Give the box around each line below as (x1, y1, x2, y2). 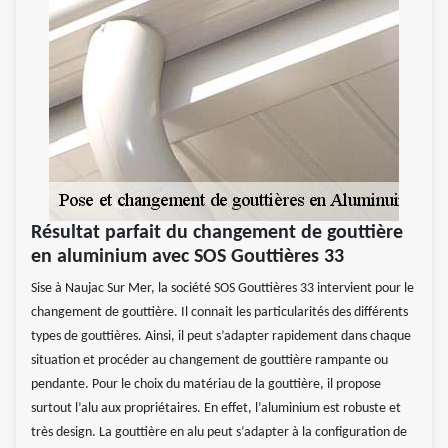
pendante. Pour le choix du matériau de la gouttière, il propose (31, 377, 381, 393)
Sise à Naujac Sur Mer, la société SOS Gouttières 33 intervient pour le (31, 281, 414, 297)
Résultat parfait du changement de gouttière (31, 223, 403, 244)
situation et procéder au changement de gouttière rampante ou (31, 353, 388, 369)
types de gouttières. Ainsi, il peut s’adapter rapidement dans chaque (31, 329, 411, 345)
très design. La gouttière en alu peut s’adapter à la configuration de (31, 425, 407, 441)
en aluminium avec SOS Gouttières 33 (31, 247, 344, 268)
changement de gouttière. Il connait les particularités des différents (31, 305, 408, 321)
